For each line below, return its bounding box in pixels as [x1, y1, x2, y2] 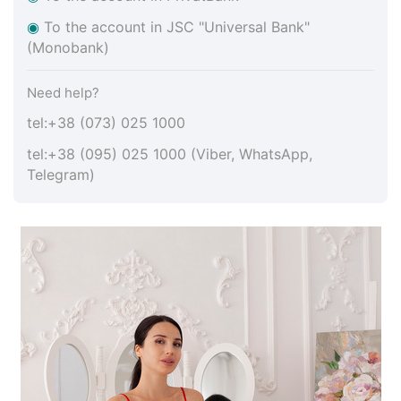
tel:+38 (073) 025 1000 [27, 113, 190, 132]
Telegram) [27, 165, 95, 183]
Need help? [27, 83, 99, 101]
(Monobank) [27, 38, 109, 56]
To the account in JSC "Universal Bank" [44, 17, 310, 36]
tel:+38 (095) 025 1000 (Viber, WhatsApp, [27, 144, 312, 163]
